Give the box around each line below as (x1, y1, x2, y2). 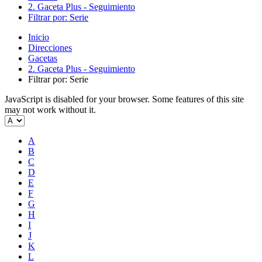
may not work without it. (5, 105, 96, 115)
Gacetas (28, 53, 57, 63)
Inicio (28, 32, 49, 42)
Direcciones (28, 43, 72, 53)
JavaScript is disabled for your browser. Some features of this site (5, 94, 244, 104)
